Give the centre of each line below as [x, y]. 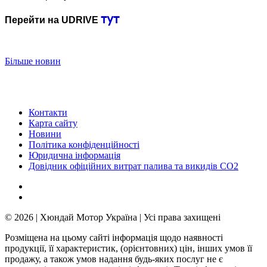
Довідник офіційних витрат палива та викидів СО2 [133, 166]
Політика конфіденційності [84, 145]
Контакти [48, 113]
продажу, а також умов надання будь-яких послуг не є [114, 259]
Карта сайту [53, 123]
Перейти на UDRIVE [53, 20]
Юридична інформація [74, 156]
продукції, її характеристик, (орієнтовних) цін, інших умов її [128, 249]
